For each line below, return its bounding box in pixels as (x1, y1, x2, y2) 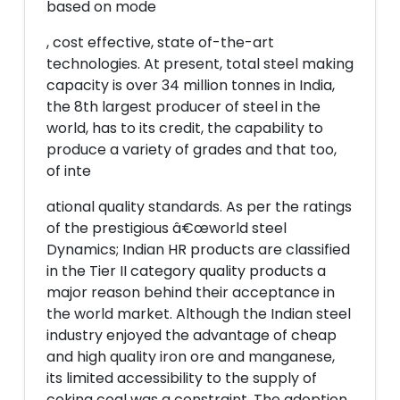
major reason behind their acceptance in (46, 282, 335, 303)
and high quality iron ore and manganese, (46, 346, 335, 367)
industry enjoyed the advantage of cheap (46, 325, 337, 346)
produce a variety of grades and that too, (46, 139, 337, 160)
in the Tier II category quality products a (46, 261, 326, 281)
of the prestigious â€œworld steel (46, 218, 287, 238)
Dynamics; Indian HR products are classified (46, 239, 350, 260)
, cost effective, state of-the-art (46, 32, 274, 53)
